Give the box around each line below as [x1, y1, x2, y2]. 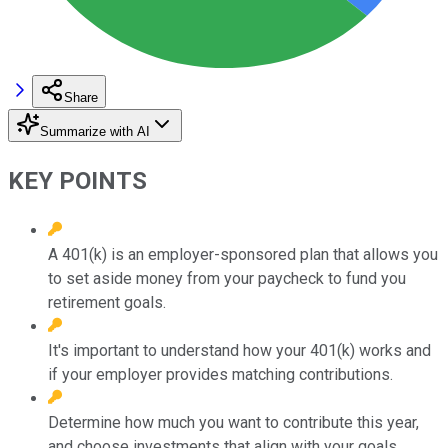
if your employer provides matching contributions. [48, 364, 393, 384]
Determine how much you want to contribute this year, [48, 412, 419, 432]
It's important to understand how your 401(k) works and [48, 340, 431, 360]
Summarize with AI [40, 123, 150, 139]
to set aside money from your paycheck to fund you [48, 268, 406, 288]
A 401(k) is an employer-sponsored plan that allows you [48, 244, 438, 264]
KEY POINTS [8, 166, 147, 195]
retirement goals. [48, 292, 166, 312]
